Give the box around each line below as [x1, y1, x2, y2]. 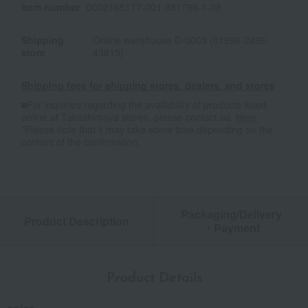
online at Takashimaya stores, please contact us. [21, 110, 236, 124]
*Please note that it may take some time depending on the [21, 122, 273, 137]
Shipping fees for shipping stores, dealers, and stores [21, 78, 275, 93]
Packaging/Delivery [181, 206, 282, 223]
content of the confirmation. [21, 135, 140, 149]
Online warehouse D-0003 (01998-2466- [93, 33, 270, 47]
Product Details [106, 272, 202, 286]
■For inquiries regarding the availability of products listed [21, 98, 267, 112]
